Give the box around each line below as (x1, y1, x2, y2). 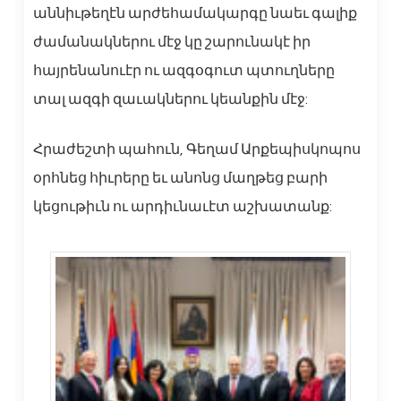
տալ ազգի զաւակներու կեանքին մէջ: (32, 91, 308, 107)
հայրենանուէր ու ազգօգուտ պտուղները (32, 63, 335, 78)
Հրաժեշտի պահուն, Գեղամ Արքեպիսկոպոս (32, 141, 361, 157)
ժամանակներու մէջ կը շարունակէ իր (32, 34, 311, 49)
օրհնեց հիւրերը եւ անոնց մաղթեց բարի (32, 170, 328, 185)
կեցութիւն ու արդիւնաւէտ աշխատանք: (32, 199, 332, 214)
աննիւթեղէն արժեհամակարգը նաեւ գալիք (32, 5, 357, 21)
